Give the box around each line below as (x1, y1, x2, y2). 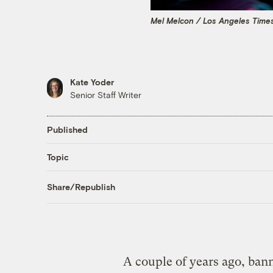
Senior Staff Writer (69, 89, 141, 100)
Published (46, 124, 88, 135)
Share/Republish (46, 182, 115, 193)
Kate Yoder (69, 76, 114, 87)
